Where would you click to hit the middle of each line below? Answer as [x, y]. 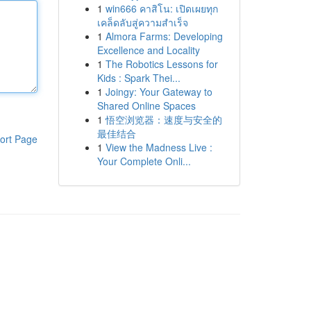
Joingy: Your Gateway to [159, 92]
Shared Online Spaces [146, 106]
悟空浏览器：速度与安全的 [163, 119]
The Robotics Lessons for [161, 64]
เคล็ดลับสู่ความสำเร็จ [142, 22]
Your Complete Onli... [144, 161]
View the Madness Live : [159, 147]
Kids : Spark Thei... [138, 78]
